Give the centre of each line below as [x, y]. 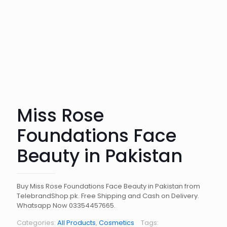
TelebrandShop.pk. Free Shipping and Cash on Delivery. [108, 196]
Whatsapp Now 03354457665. [66, 205]
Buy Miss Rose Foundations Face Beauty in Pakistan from [108, 186]
